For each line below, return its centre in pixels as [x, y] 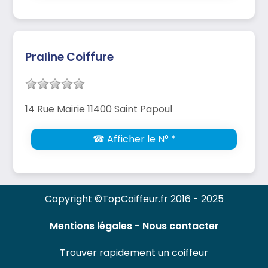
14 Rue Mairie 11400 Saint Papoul [99, 109]
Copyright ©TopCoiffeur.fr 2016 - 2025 [134, 199]
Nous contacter [180, 226]
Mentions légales [91, 226]
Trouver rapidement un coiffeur [134, 252]
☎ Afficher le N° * [134, 139]
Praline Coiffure [69, 57]
